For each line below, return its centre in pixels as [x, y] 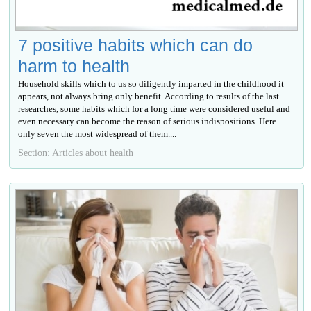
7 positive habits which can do [136, 45]
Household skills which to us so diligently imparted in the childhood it [151, 84]
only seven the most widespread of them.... [98, 134]
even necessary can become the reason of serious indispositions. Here [148, 121]
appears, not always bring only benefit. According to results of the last [149, 96]
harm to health [74, 66]
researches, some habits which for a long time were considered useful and [154, 109]
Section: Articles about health [76, 153]
